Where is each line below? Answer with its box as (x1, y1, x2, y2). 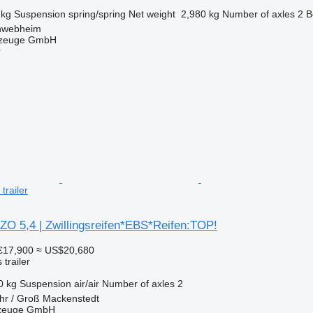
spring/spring (68, 8, 126, 20)
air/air (73, 277, 99, 289)
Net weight (128, 8, 175, 20)
